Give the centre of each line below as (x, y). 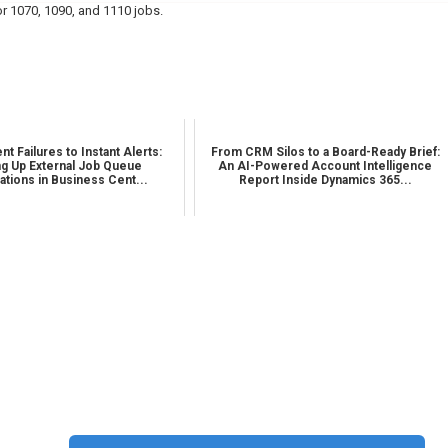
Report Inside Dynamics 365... (325, 180)
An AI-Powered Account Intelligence (325, 166)
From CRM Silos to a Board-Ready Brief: (325, 152)
